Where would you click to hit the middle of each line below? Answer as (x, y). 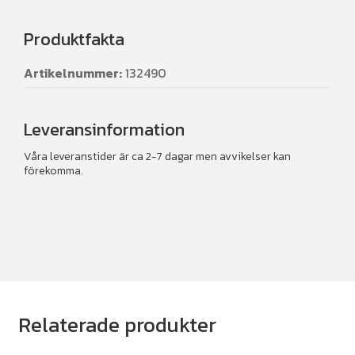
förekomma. (53, 170)
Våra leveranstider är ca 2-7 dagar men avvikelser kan (157, 156)
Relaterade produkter (117, 325)
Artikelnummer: (73, 73)
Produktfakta (74, 39)
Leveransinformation (104, 129)
